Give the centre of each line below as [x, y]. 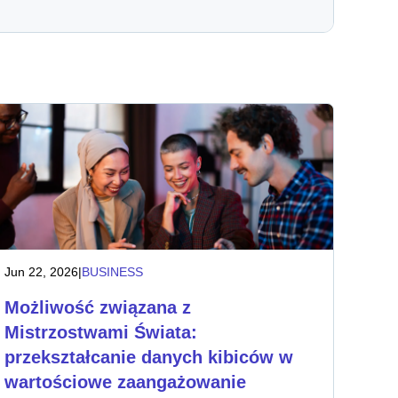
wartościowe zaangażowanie [126, 382]
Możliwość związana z [98, 307]
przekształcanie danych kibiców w [149, 357]
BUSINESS [113, 272]
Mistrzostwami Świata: [101, 332]
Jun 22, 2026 [42, 272]
